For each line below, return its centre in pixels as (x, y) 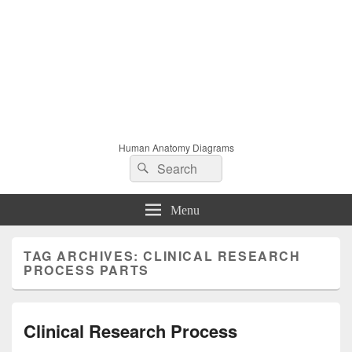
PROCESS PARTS (86, 269)
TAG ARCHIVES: (84, 255)
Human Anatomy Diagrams (176, 147)
